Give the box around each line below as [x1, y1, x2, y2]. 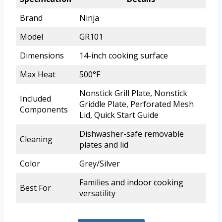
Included [20, 93, 51, 105]
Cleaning [20, 134, 53, 145]
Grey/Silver [79, 158, 120, 169]
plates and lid [79, 139, 128, 151]
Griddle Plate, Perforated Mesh [79, 99, 194, 110]
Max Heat [20, 69, 55, 80]
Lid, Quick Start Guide [79, 110, 159, 121]
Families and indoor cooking [79, 177, 183, 188]
